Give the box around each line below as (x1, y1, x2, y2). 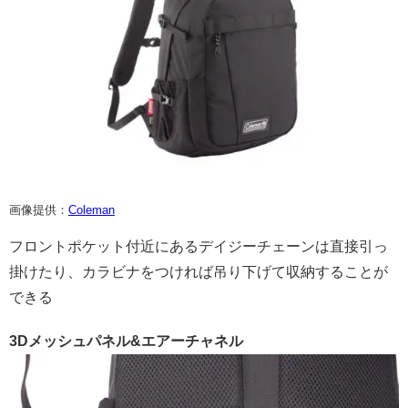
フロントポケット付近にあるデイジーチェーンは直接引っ (9, 239, 388, 255)
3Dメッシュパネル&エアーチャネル (9, 333, 243, 350)
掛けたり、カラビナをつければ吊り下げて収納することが (9, 264, 388, 280)
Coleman (68, 203, 115, 218)
